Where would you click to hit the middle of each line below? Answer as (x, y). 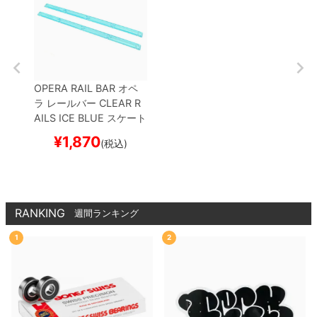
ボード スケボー (70, 132)
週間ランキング (106, 213)
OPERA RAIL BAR (75, 88)
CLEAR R (119, 103)
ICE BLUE (80, 117)
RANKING (40, 213)
